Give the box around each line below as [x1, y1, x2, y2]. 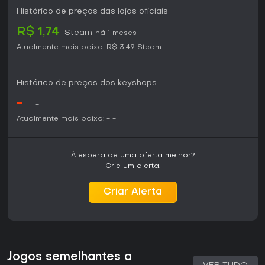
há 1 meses [95, 30, 137, 37]
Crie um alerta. [105, 163, 160, 170]
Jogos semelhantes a [7, 251, 132, 264]
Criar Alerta [104, 188, 162, 198]
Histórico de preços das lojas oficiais [17, 8, 168, 16]
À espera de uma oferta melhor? [70, 152, 195, 160]
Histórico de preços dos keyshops [17, 79, 157, 88]
